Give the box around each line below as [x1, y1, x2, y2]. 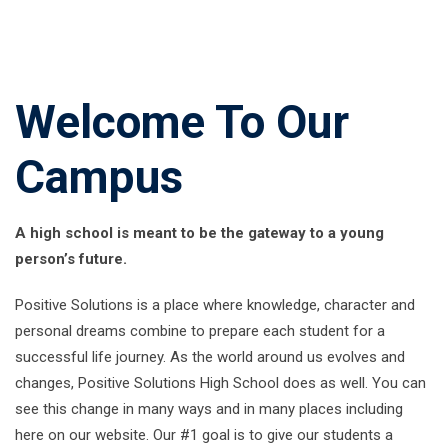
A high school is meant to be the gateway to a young [15, 224, 384, 242]
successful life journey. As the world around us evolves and [15, 348, 405, 366]
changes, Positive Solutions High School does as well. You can [15, 374, 426, 392]
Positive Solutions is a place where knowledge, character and [15, 296, 415, 314]
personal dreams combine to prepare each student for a [15, 322, 385, 340]
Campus [15, 150, 183, 204]
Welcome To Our [15, 95, 349, 149]
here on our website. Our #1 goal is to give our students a [15, 426, 393, 444]
